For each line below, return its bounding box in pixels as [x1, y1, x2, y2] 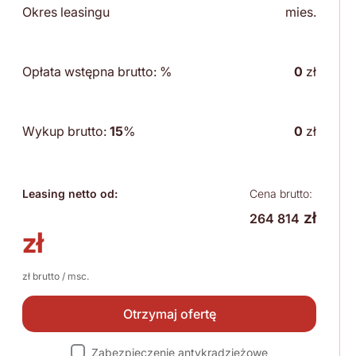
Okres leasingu [22, 4, 110, 21]
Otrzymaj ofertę [122, 306, 216, 323]
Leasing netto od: [22, 187, 118, 201]
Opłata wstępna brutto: [22, 64, 160, 80]
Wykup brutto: [22, 123, 110, 140]
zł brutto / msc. [22, 270, 89, 283]
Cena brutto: [250, 187, 312, 201]
